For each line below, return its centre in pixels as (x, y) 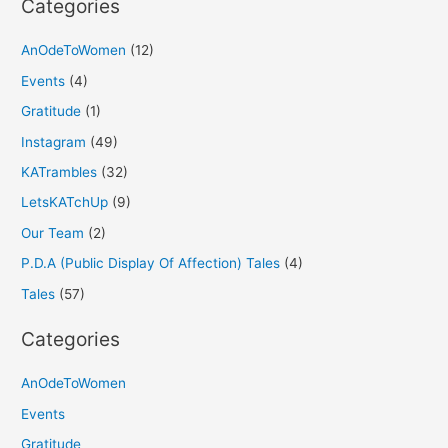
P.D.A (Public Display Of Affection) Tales (151, 263)
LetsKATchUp (65, 202)
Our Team (53, 232)
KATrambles (59, 171)
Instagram (54, 141)
